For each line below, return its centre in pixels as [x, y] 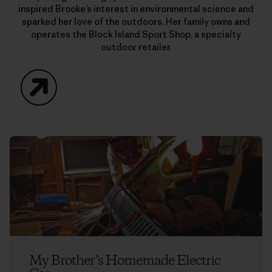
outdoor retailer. [136, 47]
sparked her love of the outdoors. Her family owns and [136, 22]
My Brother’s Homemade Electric [125, 261]
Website [58, 111]
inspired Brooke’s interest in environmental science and [136, 9]
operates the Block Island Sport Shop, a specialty [136, 34]
